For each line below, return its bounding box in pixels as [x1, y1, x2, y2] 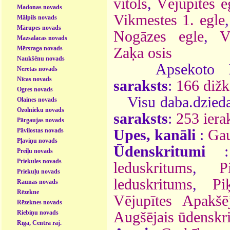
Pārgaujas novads [17, 116, 65, 124]
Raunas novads [17, 178, 59, 185]
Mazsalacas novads [17, 34, 68, 42]
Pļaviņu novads [17, 137, 58, 144]
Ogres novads [17, 85, 53, 93]
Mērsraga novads [17, 44, 63, 52]
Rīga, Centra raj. [17, 219, 62, 226]
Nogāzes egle [113, 28, 204, 45]
